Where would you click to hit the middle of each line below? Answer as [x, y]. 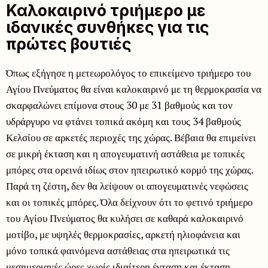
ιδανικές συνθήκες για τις [107, 28]
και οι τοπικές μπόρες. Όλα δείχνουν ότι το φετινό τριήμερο [130, 202]
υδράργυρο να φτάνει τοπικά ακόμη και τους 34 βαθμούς [124, 121]
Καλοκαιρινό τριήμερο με [106, 11]
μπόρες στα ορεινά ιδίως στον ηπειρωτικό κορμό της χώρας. [130, 170]
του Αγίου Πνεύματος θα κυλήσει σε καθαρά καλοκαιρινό [125, 218]
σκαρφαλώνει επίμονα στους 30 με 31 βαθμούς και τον [119, 105]
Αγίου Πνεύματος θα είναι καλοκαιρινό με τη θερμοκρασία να [134, 89]
